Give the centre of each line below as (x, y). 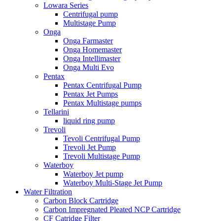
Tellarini (56, 112)
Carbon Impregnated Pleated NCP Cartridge (112, 210)
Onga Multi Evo (89, 68)
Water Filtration (48, 192)
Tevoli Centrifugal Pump (102, 139)
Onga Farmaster (88, 41)
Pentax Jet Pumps (91, 94)
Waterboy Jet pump (93, 174)
